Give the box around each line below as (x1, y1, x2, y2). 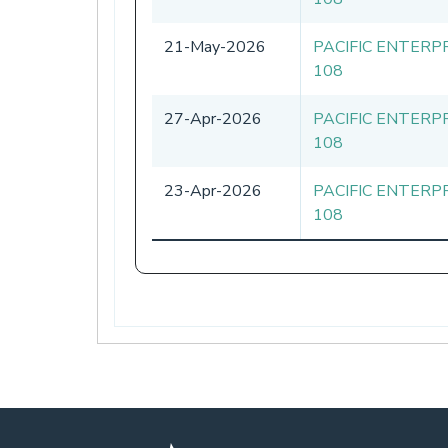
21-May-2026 (164, 35, 266, 58)
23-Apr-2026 (164, 179, 262, 202)
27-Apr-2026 (164, 107, 262, 130)
